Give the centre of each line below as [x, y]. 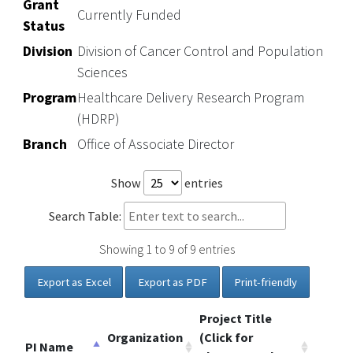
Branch [45, 144]
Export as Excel [74, 282]
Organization [145, 337]
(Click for [226, 337]
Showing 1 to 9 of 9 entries [167, 249]
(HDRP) [98, 119]
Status [43, 26]
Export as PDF [173, 282]
